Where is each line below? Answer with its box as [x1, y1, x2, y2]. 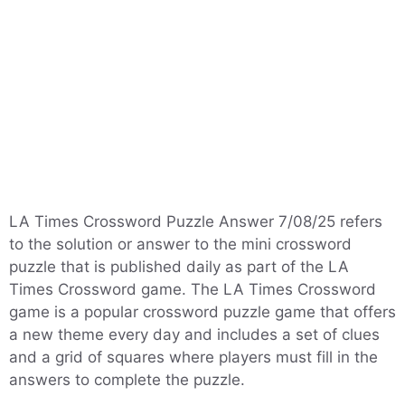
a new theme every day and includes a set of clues [9, 325, 380, 344]
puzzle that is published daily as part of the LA [9, 258, 349, 276]
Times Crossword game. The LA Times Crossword [9, 280, 376, 298]
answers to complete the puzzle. [9, 371, 245, 389]
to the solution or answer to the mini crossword [9, 235, 352, 253]
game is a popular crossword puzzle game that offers [9, 303, 396, 321]
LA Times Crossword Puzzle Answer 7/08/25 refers [9, 212, 382, 231]
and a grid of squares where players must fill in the [9, 348, 378, 366]
